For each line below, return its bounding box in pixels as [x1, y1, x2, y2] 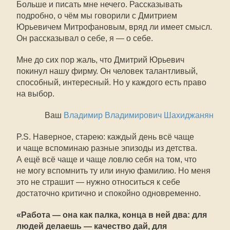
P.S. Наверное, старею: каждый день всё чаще [16, 132, 194, 141]
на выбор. [16, 89, 54, 98]
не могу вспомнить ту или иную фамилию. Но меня [16, 166, 210, 175]
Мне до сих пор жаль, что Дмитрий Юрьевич [16, 55, 184, 64]
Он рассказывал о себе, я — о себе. [16, 34, 153, 43]
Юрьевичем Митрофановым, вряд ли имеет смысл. [16, 23, 212, 31]
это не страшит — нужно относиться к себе [16, 178, 180, 186]
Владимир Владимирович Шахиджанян [64, 111, 214, 120]
